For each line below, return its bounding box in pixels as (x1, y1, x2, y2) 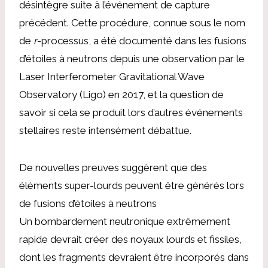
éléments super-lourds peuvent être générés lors (19, 179, 244, 191)
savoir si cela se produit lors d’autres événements (19, 106, 243, 118)
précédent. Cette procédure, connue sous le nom (19, 16, 245, 29)
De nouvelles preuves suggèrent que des (19, 161, 207, 173)
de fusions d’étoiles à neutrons (19, 197, 157, 209)
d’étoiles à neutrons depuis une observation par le (19, 52, 245, 65)
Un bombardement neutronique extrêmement (19, 215, 230, 227)
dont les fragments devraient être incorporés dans (19, 251, 249, 263)
